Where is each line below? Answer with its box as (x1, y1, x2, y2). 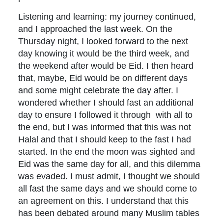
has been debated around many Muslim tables (18, 208, 200, 219)
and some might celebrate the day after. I (18, 85, 179, 96)
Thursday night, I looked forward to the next (18, 36, 189, 47)
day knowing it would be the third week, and (18, 48, 190, 59)
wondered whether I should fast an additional (18, 97, 194, 108)
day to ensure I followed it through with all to (18, 110, 193, 120)
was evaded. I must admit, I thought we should (18, 171, 200, 182)
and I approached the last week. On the (18, 24, 173, 34)
